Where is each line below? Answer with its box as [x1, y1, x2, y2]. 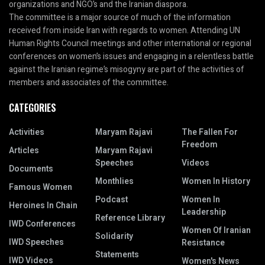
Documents [9, 162, 53, 175]
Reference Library [95, 211, 165, 224]
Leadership [182, 205, 226, 218]
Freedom [182, 138, 218, 151]
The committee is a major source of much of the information [9, 11, 231, 24]
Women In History [182, 174, 250, 188]
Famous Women [9, 180, 72, 193]
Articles [9, 144, 39, 157]
